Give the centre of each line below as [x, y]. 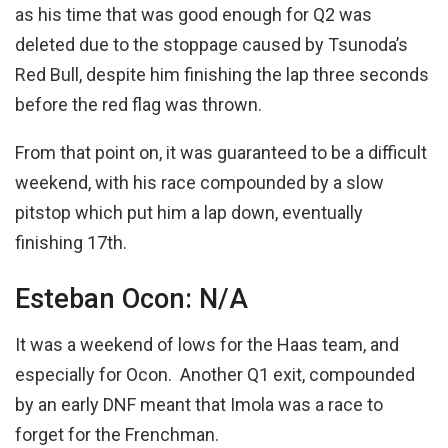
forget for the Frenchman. [119, 435]
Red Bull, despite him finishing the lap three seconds [222, 74]
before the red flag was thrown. [140, 104]
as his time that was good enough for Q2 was [193, 14]
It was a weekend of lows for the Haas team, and [207, 345]
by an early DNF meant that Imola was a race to [199, 405]
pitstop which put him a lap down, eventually [189, 212]
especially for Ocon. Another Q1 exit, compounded [215, 375]
